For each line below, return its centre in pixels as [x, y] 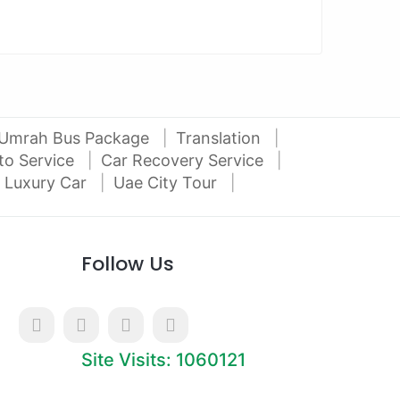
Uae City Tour [167, 183]
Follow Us [128, 264]
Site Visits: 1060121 [163, 360]
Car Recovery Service [184, 160]
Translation [221, 138]
